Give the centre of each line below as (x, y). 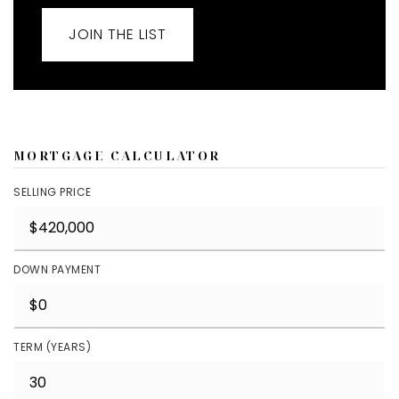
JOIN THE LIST (118, 34)
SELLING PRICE (53, 192)
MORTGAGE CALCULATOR (117, 155)
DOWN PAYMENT (57, 269)
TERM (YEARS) (52, 347)
